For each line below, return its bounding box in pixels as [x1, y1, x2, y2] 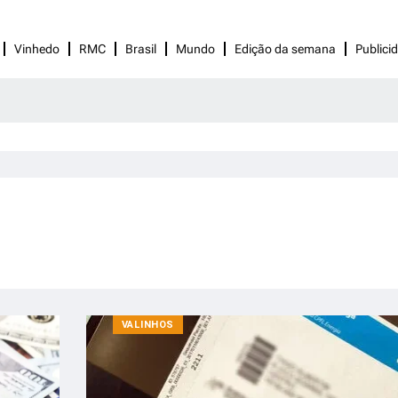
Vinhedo [14, 42, 60, 56]
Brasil [125, 42, 156, 56]
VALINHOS [121, 317, 174, 332]
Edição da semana [235, 42, 336, 56]
